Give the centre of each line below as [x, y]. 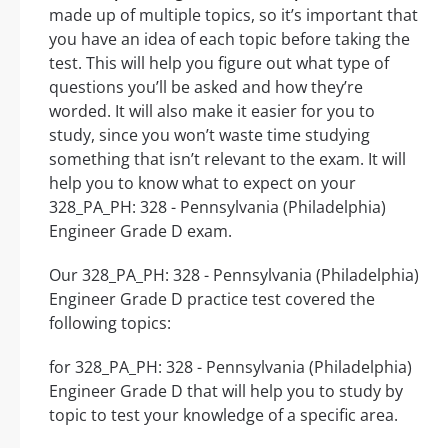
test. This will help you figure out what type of [219, 63]
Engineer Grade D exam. [140, 231]
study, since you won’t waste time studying [209, 135]
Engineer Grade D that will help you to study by [226, 391]
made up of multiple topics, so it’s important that [233, 15]
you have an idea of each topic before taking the [229, 39]
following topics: [110, 323]
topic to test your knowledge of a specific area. [223, 415]
